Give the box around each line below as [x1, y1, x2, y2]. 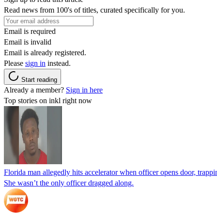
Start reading [21, 76, 57, 83]
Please [4, 59, 25, 67]
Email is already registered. [4, 48, 86, 57]
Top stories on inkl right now [4, 96, 92, 105]
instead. [46, 59, 71, 67]
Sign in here [66, 85, 103, 94]
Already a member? [4, 85, 66, 94]
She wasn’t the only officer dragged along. [4, 178, 134, 187]
